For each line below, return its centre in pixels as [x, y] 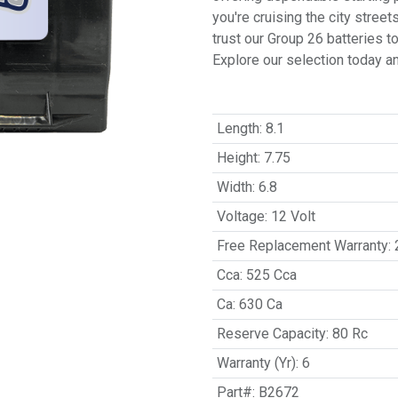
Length [238, 128]
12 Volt [293, 216]
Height [237, 158]
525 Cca [271, 275]
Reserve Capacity [271, 334]
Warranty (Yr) [256, 363]
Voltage [240, 216]
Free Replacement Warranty [302, 246]
